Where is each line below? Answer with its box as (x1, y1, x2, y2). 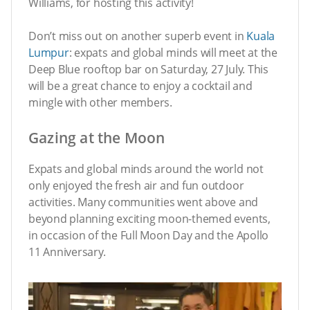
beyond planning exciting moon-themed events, (28, 210, 271, 226)
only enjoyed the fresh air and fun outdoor (28, 177, 244, 193)
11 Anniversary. (28, 244, 106, 259)
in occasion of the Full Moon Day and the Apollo (28, 227, 269, 243)
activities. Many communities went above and (28, 194, 259, 210)
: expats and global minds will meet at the (69, 45, 277, 61)
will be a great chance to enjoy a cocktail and (28, 78, 253, 94)
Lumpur (28, 45, 69, 61)
